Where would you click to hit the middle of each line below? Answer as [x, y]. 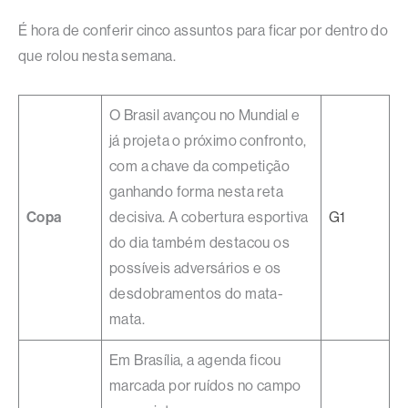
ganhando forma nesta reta [196, 192]
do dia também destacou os [199, 243]
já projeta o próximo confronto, [208, 141]
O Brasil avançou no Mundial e [205, 116]
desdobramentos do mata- [197, 294]
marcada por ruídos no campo [205, 386]
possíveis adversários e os [195, 269]
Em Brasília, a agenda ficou [195, 361]
